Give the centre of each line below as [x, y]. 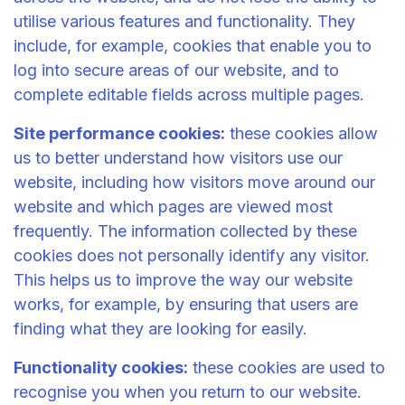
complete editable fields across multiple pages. [191, 94]
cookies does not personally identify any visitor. [192, 255]
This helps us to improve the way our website [183, 279]
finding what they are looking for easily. [163, 328]
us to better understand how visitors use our [178, 157]
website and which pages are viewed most [173, 206]
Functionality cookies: [101, 367]
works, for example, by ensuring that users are [186, 304]
